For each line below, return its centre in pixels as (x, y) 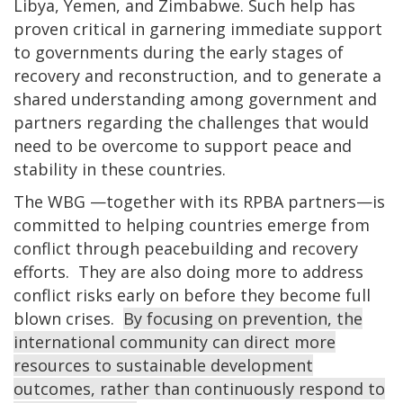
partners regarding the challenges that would (191, 122)
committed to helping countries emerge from (192, 224)
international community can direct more (175, 341)
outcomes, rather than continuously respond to (199, 388)
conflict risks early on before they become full (192, 295)
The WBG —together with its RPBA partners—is (199, 201)
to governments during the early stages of (179, 52)
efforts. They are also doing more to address (188, 271)
